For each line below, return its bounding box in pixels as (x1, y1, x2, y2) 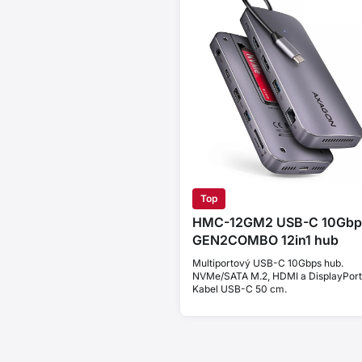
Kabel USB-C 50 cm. (192, 283, 287, 296)
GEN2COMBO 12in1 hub (192, 232, 339, 249)
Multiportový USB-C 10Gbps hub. (192, 257, 343, 270)
